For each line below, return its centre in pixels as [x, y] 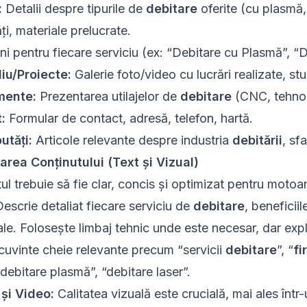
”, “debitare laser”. [140, 272]
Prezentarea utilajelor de [108, 97]
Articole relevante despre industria [132, 140]
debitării [257, 140]
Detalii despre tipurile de [74, 9]
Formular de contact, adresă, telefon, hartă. [129, 119]
